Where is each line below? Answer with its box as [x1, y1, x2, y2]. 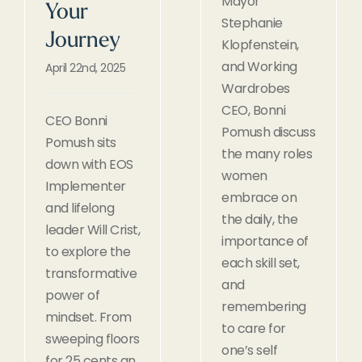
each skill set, [221, 253, 300, 272]
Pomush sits [45, 133, 116, 152]
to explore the [45, 242, 130, 261]
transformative [45, 263, 137, 283]
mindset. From [45, 307, 132, 326]
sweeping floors [45, 329, 140, 348]
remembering [221, 297, 306, 316]
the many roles [221, 144, 312, 163]
